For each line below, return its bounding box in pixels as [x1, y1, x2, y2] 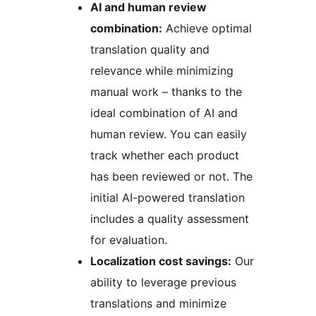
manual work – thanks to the [90, 85, 242, 99]
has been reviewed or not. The [90, 169, 253, 184]
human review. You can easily [90, 127, 247, 142]
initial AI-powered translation [90, 190, 245, 205]
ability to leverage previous [90, 275, 236, 290]
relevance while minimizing [90, 63, 233, 78]
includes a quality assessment [90, 212, 249, 226]
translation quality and [90, 42, 209, 57]
